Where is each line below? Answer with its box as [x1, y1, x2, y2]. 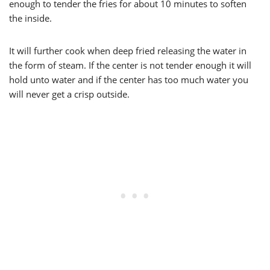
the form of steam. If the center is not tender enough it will [9, 59, 251, 72]
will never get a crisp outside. [9, 88, 130, 101]
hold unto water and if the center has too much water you [9, 74, 248, 86]
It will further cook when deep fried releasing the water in [9, 45, 246, 57]
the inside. [9, 12, 52, 25]
